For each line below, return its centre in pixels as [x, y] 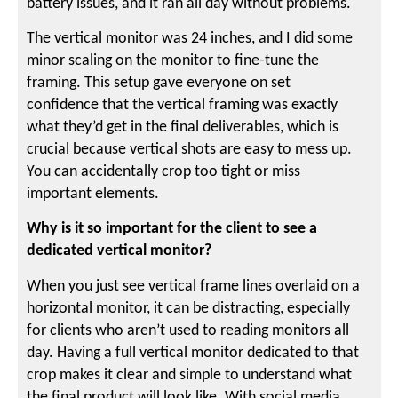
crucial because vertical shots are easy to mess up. [190, 149]
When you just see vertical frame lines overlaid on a [194, 286]
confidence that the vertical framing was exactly [183, 105]
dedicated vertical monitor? [119, 251]
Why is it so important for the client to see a [172, 229]
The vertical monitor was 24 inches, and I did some [190, 38]
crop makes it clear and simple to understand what [190, 375]
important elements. [93, 194]
